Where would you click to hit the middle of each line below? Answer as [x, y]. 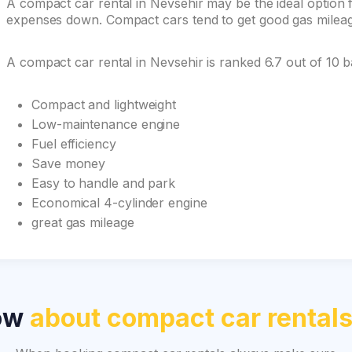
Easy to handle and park [104, 183]
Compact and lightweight [104, 104]
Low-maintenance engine [106, 124]
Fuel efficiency [74, 144]
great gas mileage [83, 222]
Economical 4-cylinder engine [119, 203]
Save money [69, 163]
